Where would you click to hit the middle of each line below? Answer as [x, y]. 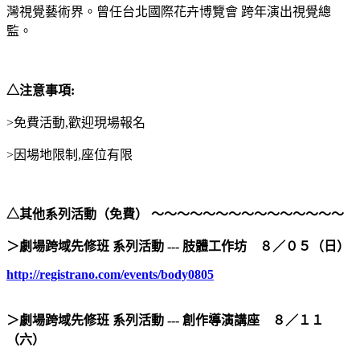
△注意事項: [41, 90]
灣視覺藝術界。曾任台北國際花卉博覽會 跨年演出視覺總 [169, 11]
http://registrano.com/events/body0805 [110, 274]
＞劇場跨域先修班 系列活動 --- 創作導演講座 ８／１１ [165, 320]
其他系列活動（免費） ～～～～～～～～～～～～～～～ [182, 214]
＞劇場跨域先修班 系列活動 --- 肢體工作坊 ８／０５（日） [178, 246]
